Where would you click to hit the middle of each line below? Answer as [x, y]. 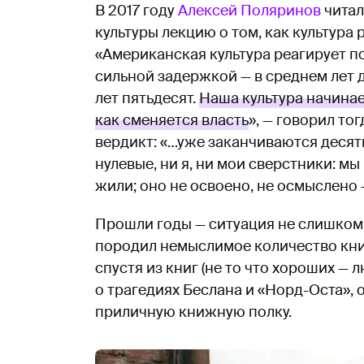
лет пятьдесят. [147, 99]
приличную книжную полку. [193, 312]
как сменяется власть [172, 121]
